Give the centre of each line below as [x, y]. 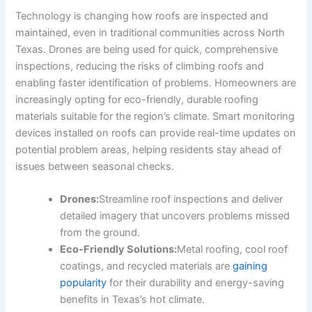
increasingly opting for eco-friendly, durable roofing [137, 99]
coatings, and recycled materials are [147, 266]
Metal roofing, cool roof [233, 249]
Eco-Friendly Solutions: [119, 249]
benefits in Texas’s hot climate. [133, 299]
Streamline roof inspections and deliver [191, 199]
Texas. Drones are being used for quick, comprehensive [147, 49]
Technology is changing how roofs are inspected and [142, 16]
